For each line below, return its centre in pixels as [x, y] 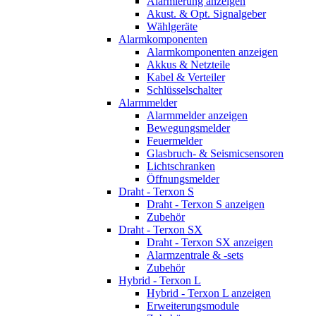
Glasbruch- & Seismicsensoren [215, 153]
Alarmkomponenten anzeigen [212, 51]
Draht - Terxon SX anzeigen [210, 242]
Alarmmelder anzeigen [197, 115]
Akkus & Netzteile [188, 64]
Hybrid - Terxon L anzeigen [209, 293]
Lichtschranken [181, 166]
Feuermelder [175, 140]
